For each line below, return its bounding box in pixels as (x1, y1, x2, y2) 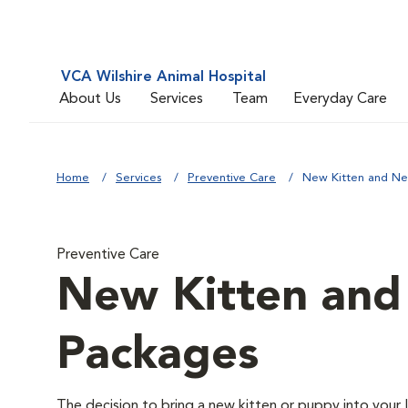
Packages (56, 333, 259, 379)
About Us (59, 91, 121, 107)
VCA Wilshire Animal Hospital (61, 70, 266, 85)
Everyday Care (293, 91, 387, 107)
